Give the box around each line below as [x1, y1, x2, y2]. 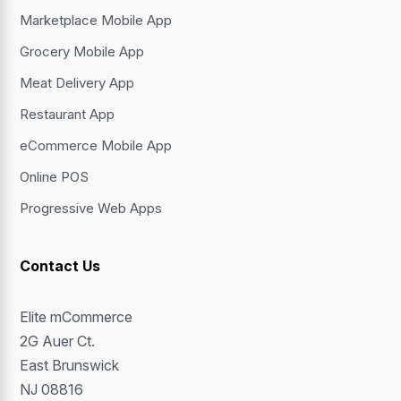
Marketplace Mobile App [20, 12, 173, 30]
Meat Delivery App [20, 74, 135, 92]
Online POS [20, 168, 90, 186]
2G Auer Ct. [20, 332, 96, 351]
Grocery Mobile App [20, 43, 145, 61]
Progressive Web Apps [20, 200, 163, 218]
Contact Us [20, 257, 101, 276]
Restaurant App [20, 106, 115, 124]
